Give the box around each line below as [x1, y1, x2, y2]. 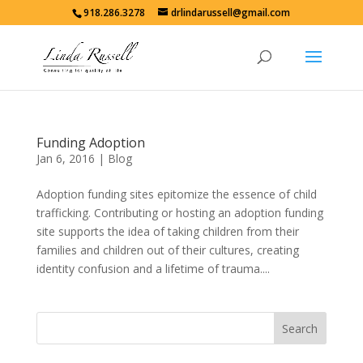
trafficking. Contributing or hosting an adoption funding [36, 205, 323, 220]
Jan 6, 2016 [36, 151, 95, 166]
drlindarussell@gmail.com [171, 6, 291, 19]
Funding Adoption [36, 134, 145, 152]
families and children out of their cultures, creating [36, 242, 299, 258]
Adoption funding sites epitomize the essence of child [36, 186, 317, 202]
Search [282, 320, 318, 336]
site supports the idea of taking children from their [36, 224, 299, 239]
